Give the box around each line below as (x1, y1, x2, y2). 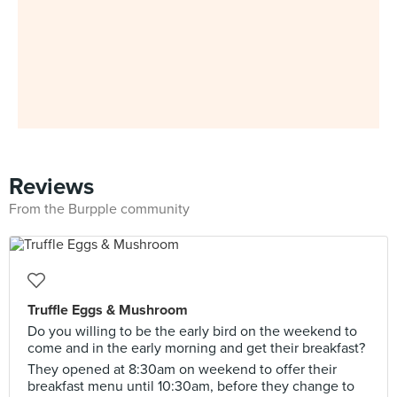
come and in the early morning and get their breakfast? (27, 339, 365, 357)
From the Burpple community (9, 200, 190, 218)
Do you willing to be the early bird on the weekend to (27, 323, 357, 340)
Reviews (9, 173, 94, 200)
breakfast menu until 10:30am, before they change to (27, 378, 354, 395)
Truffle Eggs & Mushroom (27, 301, 188, 319)
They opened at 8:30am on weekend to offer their (27, 361, 337, 378)
